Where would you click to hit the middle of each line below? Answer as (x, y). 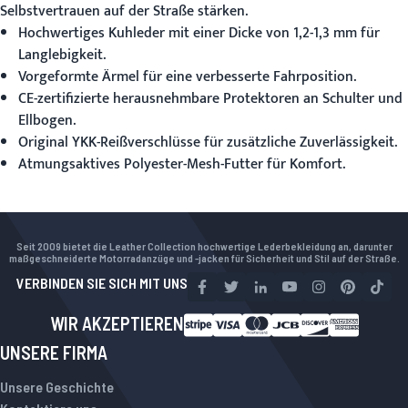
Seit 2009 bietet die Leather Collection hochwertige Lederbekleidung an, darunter (204, 246)
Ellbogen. (47, 121)
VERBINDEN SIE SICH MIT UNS (102, 283)
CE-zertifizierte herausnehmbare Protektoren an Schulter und (210, 99)
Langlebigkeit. (62, 55)
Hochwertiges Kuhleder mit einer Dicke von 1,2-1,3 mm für (199, 33)
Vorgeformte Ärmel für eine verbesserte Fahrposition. (187, 77)
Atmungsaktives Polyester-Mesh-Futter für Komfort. (182, 164)
